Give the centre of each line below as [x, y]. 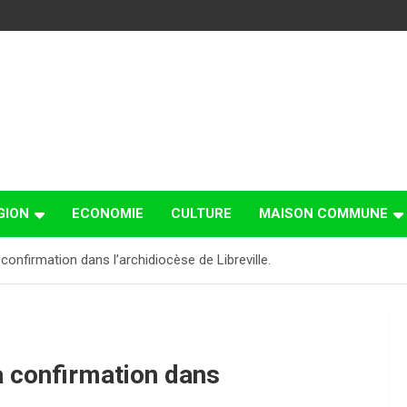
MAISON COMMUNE [323, 214]
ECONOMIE [108, 214]
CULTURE [201, 214]
